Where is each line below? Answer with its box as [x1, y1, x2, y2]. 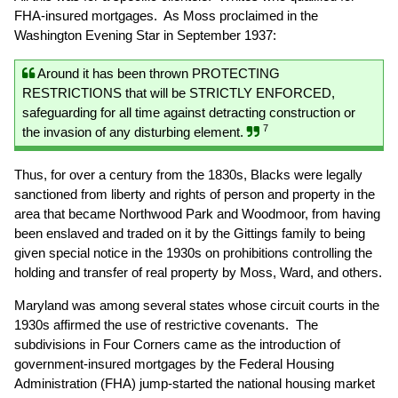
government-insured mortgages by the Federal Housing [14, 356, 334, 371]
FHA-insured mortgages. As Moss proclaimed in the [14, 8, 318, 23]
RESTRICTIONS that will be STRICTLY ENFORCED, [22, 85, 335, 100]
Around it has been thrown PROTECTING [35, 66, 280, 81]
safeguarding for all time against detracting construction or [22, 105, 355, 120]
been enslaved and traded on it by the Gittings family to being [14, 226, 365, 241]
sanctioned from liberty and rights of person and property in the [14, 187, 375, 202]
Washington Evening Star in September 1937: [14, 28, 276, 43]
